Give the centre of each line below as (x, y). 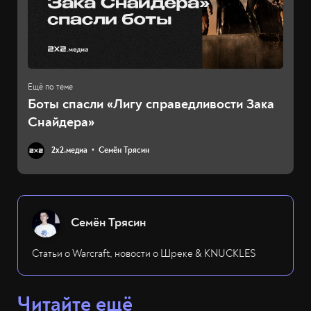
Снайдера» (61, 122)
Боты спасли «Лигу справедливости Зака (151, 104)
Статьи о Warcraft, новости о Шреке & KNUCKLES (144, 254)
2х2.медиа (69, 151)
